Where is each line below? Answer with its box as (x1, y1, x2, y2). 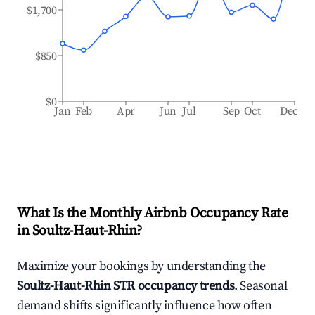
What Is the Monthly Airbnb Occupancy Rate (17, 205, 288, 222)
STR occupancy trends (110, 278, 235, 294)
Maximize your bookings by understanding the (17, 258, 266, 274)
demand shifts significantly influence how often (17, 297, 272, 314)
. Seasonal (234, 278, 288, 294)
